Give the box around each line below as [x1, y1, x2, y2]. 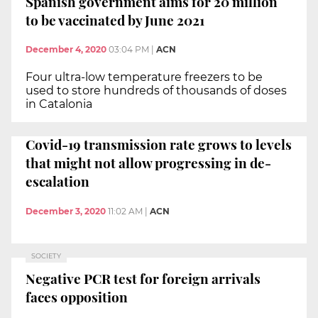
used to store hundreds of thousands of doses [26, 84, 287, 98]
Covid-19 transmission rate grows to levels [26, 135, 292, 154]
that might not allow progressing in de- [26, 153, 271, 172]
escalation [26, 172, 89, 191]
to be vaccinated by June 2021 [26, 10, 204, 29]
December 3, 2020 [26, 205, 106, 216]
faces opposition [26, 287, 128, 307]
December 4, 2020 [26, 44, 106, 55]
